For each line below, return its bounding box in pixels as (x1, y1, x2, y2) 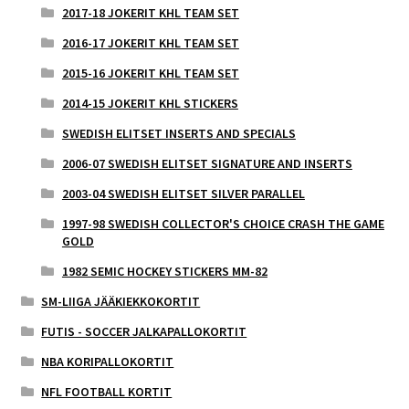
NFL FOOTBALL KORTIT (41, 383, 173, 401)
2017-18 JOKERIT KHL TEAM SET (61, 5, 239, 22)
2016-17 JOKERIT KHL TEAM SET (61, 35, 239, 52)
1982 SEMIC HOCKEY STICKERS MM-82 (61, 263, 267, 280)
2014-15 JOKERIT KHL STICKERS (61, 95, 238, 112)
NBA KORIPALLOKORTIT (41, 353, 174, 371)
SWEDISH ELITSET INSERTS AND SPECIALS (61, 125, 296, 142)
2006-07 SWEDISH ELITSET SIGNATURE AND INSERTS (61, 155, 352, 173)
